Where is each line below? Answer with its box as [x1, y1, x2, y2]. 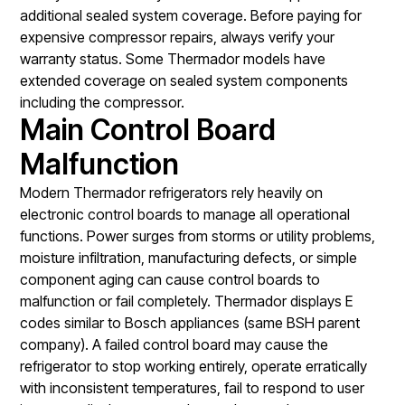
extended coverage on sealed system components [20, 71, 349, 89]
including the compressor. [20, 92, 185, 111]
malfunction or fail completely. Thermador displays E [20, 291, 353, 310]
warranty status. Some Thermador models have [20, 49, 326, 68]
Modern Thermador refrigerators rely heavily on [20, 183, 324, 202]
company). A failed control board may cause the [20, 334, 329, 353]
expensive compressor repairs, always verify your [20, 27, 335, 46]
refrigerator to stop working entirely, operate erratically [20, 356, 368, 375]
